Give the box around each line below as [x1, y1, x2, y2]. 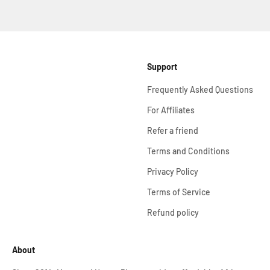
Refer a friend [147, 125, 198, 136]
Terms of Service [147, 187, 210, 197]
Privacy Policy [147, 166, 198, 177]
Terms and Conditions [147, 146, 230, 156]
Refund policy [147, 207, 199, 218]
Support [147, 61, 177, 72]
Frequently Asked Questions [147, 84, 253, 95]
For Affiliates [147, 105, 195, 115]
